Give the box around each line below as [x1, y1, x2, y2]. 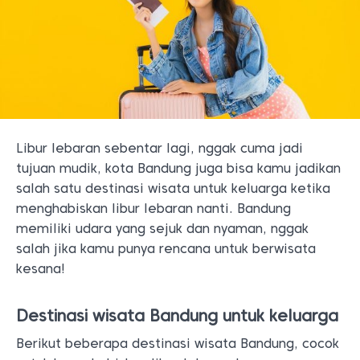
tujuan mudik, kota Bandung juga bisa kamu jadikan [16, 161, 341, 176]
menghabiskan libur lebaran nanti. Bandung [16, 201, 291, 216]
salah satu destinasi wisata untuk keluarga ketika [16, 181, 330, 196]
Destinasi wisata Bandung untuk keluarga [16, 306, 343, 325]
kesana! [16, 261, 69, 276]
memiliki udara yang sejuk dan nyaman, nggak [16, 221, 309, 236]
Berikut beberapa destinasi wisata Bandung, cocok [16, 336, 339, 351]
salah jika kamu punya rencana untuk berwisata [16, 241, 316, 256]
